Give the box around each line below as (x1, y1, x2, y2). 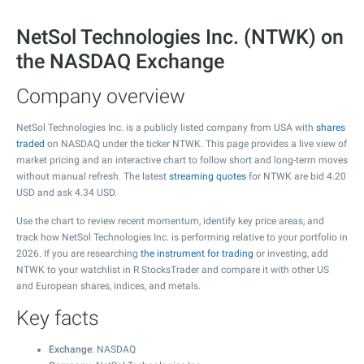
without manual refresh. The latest (16, 171, 169, 182)
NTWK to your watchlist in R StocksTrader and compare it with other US (16, 264, 329, 275)
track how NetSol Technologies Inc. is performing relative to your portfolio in (16, 232, 348, 243)
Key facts (16, 306, 99, 330)
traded (16, 138, 45, 149)
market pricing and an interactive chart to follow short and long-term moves (16, 154, 348, 166)
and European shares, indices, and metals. (16, 280, 201, 292)
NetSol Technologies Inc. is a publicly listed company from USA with (16, 122, 316, 133)
